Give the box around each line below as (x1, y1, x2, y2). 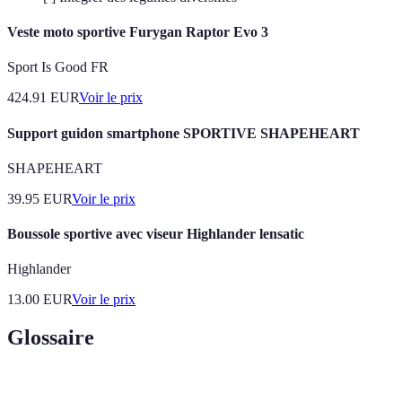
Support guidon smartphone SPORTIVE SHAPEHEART (7, 125, 360, 141)
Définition (146, 386, 201, 400)
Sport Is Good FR (7, 59, 109, 75)
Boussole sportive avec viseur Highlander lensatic (7, 226, 304, 242)
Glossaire (7, 326, 94, 350)
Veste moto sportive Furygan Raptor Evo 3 (7, 24, 268, 40)
